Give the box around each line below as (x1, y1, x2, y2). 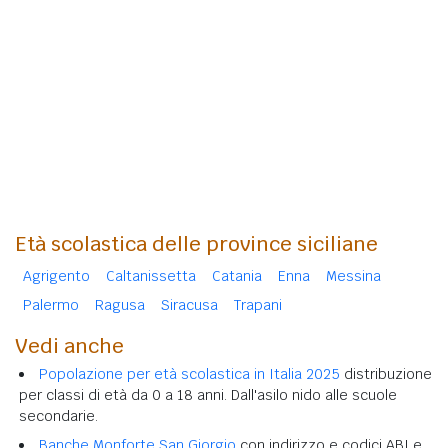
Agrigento (23, 267, 90, 286)
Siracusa (161, 296, 218, 315)
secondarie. (19, 407, 98, 426)
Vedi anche (15, 333, 124, 360)
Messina (326, 267, 381, 286)
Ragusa (95, 296, 145, 315)
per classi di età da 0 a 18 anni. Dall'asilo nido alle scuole (19, 386, 397, 405)
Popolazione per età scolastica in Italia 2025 (39, 365, 340, 384)
